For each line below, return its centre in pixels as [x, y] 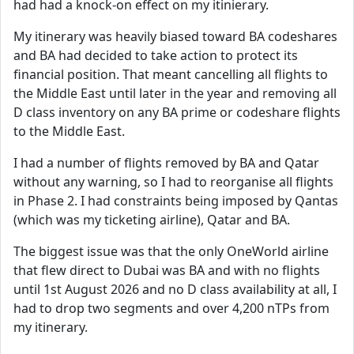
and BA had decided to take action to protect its [156, 55]
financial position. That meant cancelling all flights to [171, 74]
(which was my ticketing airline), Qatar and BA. [152, 220]
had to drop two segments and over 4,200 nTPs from [171, 308]
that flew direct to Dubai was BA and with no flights [167, 270]
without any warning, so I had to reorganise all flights [173, 182]
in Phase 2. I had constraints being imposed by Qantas [176, 201]
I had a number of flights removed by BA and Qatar [166, 163]
